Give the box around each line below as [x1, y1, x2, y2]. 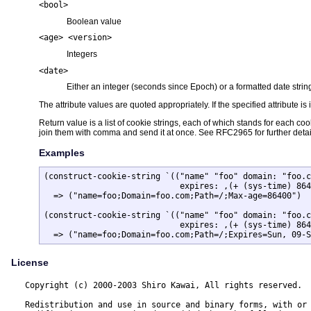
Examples [39, 147, 85, 159]
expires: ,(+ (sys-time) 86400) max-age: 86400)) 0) [44, 220, 160, 230]
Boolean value [67, 16, 121, 26]
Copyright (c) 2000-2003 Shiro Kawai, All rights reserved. [15, 280, 302, 291]
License [11, 257, 49, 269]
